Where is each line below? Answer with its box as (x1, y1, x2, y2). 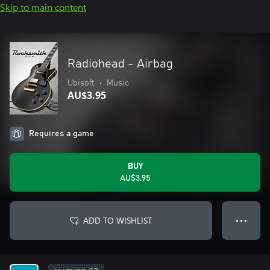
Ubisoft (67, 79, 95, 87)
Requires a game (29, 130, 94, 138)
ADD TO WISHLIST (83, 215, 152, 226)
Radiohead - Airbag (67, 58, 173, 70)
